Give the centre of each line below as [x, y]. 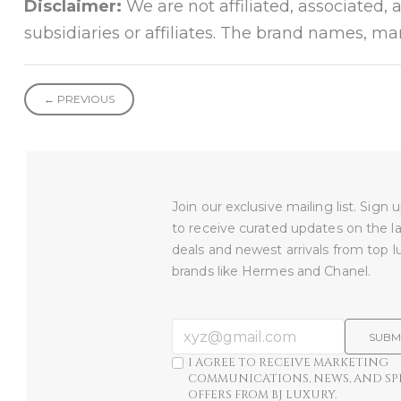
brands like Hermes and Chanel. [272, 271]
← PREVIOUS [79, 99]
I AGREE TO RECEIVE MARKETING [288, 363]
